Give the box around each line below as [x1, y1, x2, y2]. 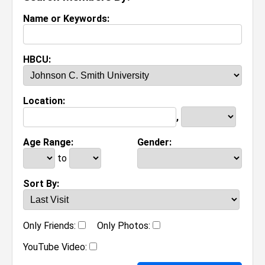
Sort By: [23, 178, 59, 189]
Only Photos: [88, 220, 150, 231]
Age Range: [23, 137, 73, 148]
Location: [23, 95, 65, 106]
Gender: [137, 137, 172, 148]
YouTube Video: [23, 241, 87, 253]
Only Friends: [23, 220, 76, 231]
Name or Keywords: [23, 13, 109, 24]
